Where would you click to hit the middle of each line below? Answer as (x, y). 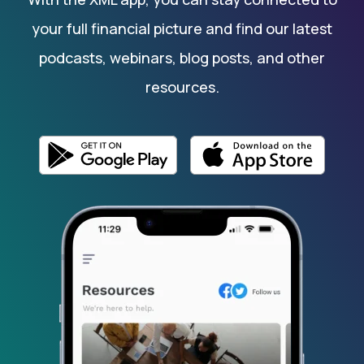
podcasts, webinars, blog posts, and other (182, 57)
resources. (182, 87)
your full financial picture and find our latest (182, 28)
